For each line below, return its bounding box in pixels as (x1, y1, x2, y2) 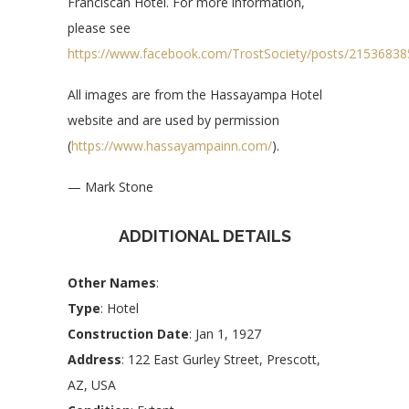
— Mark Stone (68, 178, 153, 196)
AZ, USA (68, 376, 116, 394)
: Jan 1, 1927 (189, 325, 261, 343)
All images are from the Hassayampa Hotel (68, 86, 322, 104)
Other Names (68, 274, 156, 292)
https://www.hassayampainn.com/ (71, 137, 272, 155)
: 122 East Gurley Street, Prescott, (121, 351, 320, 369)
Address (68, 351, 121, 369)
